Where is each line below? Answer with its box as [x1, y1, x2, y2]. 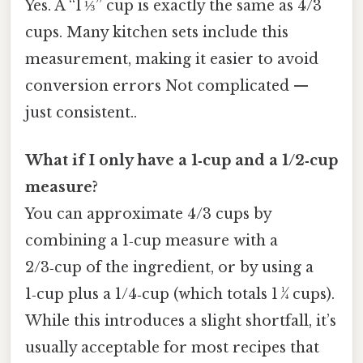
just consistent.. [25, 104, 137, 122]
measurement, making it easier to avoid [25, 50, 318, 69]
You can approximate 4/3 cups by [25, 205, 271, 224]
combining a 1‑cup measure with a [25, 232, 278, 250]
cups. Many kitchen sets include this [25, 23, 288, 42]
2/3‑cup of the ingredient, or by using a [25, 258, 314, 277]
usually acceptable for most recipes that [25, 339, 319, 357]
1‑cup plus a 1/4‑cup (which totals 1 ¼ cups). [25, 285, 335, 304]
